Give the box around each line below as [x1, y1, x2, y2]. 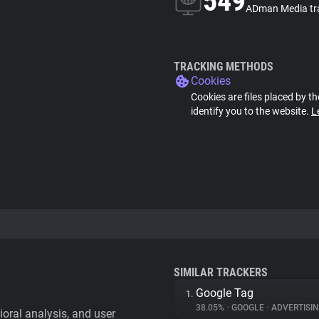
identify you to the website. [191, 105, 311, 117]
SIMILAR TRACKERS [174, 266, 268, 279]
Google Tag [196, 286, 253, 300]
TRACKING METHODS [174, 60, 273, 73]
